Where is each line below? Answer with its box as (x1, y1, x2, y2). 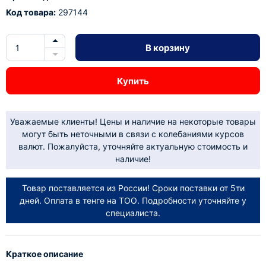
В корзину (145, 42, 190, 53)
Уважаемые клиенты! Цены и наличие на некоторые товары (10, 116, 256, 126)
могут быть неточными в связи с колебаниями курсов (22, 129, 244, 139)
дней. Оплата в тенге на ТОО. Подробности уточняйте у (20, 195, 246, 205)
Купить (117, 75, 149, 87)
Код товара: (6, 7, 56, 17)
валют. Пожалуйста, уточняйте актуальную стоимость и (18, 141, 248, 151)
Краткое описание (6, 249, 83, 259)
